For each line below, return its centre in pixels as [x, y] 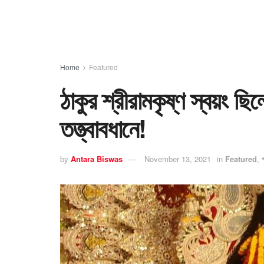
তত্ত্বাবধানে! [103, 128]
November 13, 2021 [178, 159]
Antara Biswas [97, 159]
